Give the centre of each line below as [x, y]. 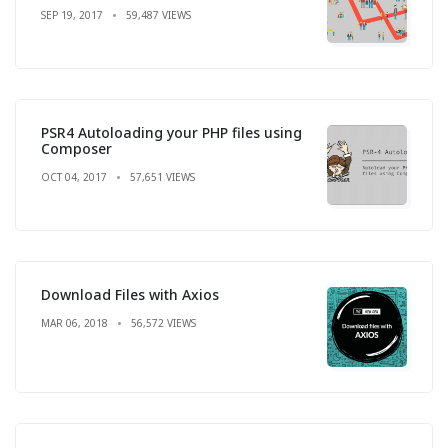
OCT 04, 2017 [74, 176]
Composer [76, 148]
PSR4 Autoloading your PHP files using [171, 132]
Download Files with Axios [130, 294]
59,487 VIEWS [158, 14]
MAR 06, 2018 [74, 322]
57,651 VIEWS [162, 176]
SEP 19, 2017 [72, 14]
